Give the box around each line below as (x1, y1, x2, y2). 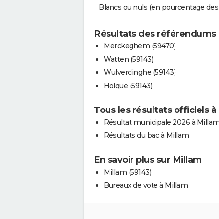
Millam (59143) (104, 168, 151, 177)
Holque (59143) (104, 81, 152, 90)
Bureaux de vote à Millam (104, 181, 188, 190)
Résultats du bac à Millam (104, 131, 189, 140)
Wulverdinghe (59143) (104, 68, 175, 77)
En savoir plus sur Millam (94, 154, 202, 166)
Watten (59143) (104, 55, 153, 64)
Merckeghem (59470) (104, 42, 175, 51)
